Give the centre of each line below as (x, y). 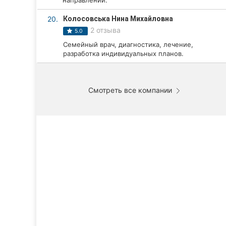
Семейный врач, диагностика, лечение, (128, 44)
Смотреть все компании (131, 90)
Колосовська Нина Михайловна (118, 19)
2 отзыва (105, 30)
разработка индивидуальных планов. (123, 53)
